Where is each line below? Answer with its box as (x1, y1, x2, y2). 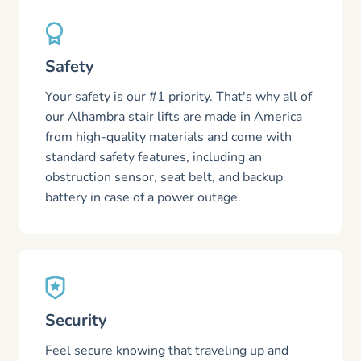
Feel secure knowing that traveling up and (45, 342, 288, 359)
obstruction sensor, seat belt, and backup (45, 168, 283, 186)
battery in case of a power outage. (45, 189, 241, 206)
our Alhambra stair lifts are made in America (45, 108, 302, 126)
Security (45, 309, 107, 331)
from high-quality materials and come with (45, 128, 292, 146)
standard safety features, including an (45, 148, 262, 166)
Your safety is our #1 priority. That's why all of (45, 88, 312, 106)
